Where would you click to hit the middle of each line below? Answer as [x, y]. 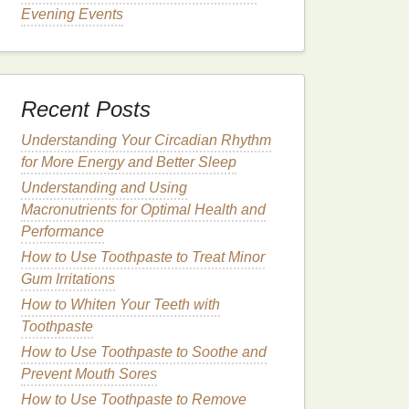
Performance [63, 231]
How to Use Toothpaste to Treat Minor [143, 257]
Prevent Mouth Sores [89, 374]
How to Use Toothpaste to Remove [134, 399]
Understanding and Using [104, 188]
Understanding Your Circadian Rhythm [146, 140]
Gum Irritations [68, 279]
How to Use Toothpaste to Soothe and [144, 352]
